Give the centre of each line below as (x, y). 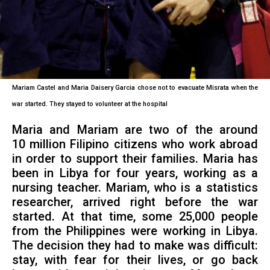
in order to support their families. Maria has (135, 159)
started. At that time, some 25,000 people (135, 217)
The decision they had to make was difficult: (135, 246)
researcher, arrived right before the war (135, 202)
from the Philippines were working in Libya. (135, 231)
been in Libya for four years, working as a (135, 174)
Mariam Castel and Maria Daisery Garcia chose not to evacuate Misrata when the (135, 87)
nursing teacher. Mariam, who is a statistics (135, 188)
